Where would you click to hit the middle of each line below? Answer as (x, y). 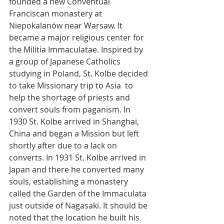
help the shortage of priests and (70, 97)
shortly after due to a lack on (64, 145)
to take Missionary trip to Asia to (72, 85)
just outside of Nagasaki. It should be (79, 205)
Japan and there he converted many (77, 169)
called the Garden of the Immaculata (79, 193)
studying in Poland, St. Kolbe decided (79, 73)
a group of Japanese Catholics (66, 61)
